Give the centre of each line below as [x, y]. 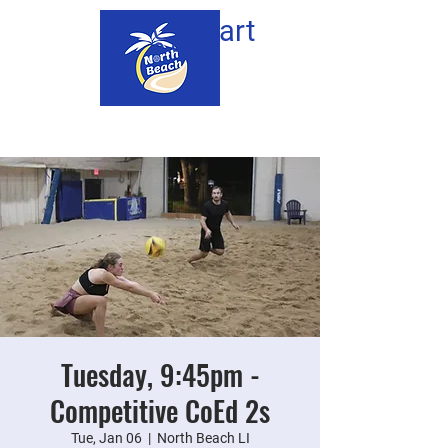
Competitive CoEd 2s [160, 410]
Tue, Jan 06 [106, 438]
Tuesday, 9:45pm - [160, 374]
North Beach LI [203, 438]
